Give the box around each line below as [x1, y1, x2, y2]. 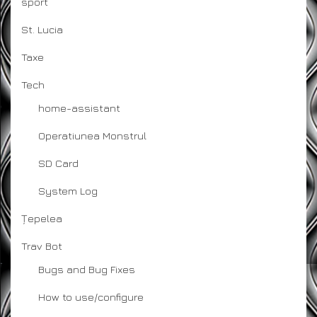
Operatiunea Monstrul [38, 129, 146, 142]
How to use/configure [38, 291, 144, 304]
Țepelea [21, 212, 62, 225]
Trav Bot [21, 240, 62, 253]
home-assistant [38, 102, 120, 115]
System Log [38, 185, 98, 197]
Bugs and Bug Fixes [38, 263, 135, 276]
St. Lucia [21, 23, 63, 36]
